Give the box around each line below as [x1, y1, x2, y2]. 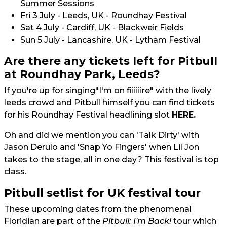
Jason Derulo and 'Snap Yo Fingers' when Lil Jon [4, 142, 199, 152]
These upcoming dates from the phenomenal [4, 204, 192, 214]
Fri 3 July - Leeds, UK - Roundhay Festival [20, 10, 187, 20]
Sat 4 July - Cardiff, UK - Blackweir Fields [20, 22, 184, 32]
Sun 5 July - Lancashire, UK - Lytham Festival [20, 34, 201, 45]
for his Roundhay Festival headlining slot [4, 109, 172, 120]
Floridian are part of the [4, 216, 102, 226]
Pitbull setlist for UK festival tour [4, 185, 201, 199]
